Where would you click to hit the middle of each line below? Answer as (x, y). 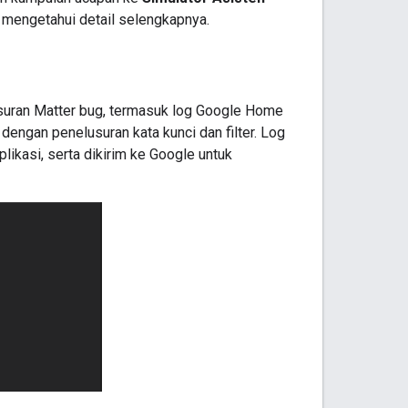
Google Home (240, 111)
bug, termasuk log (136, 111)
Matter (55, 111)
